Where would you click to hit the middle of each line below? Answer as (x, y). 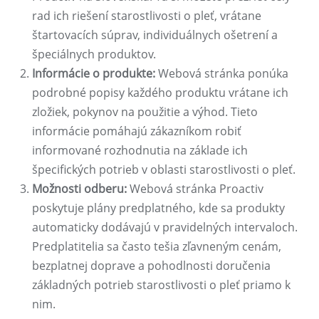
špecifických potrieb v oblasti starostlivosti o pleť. (164, 170)
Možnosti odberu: (79, 189)
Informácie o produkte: (94, 74)
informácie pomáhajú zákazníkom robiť (137, 131)
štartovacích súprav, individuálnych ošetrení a (155, 35)
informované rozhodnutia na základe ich (140, 151)
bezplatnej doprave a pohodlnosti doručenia (151, 266)
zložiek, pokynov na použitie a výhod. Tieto (145, 112)
